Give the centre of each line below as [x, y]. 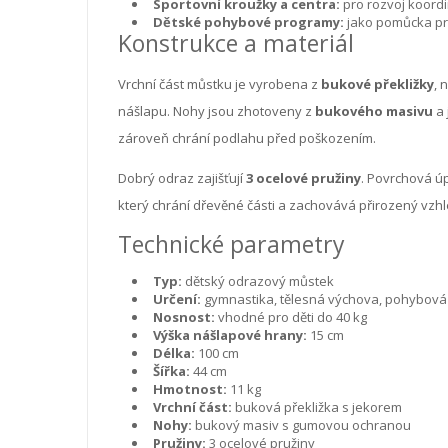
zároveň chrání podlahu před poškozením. [247, 137]
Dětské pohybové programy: [248, 21]
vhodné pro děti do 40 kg [291, 316]
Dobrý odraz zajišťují [182, 177]
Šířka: [171, 370]
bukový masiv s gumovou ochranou [301, 424]
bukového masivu [374, 110]
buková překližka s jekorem [317, 406]
